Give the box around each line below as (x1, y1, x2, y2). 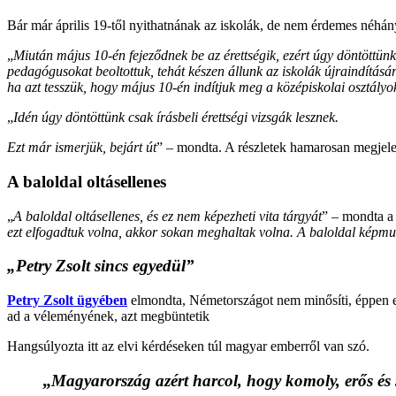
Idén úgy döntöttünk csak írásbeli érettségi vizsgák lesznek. (13, 110, 339, 126)
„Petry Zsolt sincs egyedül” (7, 256, 194, 276)
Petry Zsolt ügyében (7, 292, 127, 308)
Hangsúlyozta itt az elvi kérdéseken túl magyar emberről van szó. (7, 338, 369, 354)
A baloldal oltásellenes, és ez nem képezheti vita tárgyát (13, 208, 322, 224)
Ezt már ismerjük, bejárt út (7, 140, 156, 156)
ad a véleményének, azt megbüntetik (7, 308, 209, 324)
